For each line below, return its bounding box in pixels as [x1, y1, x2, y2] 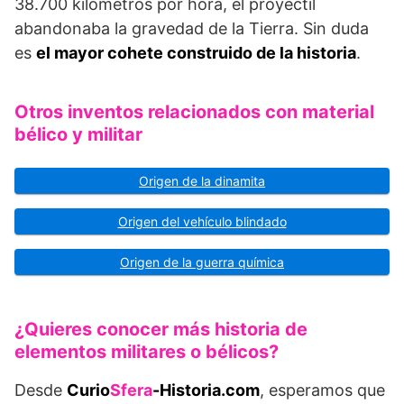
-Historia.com [152, 381, 260, 400]
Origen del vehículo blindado [117, 214, 287, 230]
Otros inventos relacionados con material [14, 101, 374, 124]
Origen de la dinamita [139, 173, 265, 189]
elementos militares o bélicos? [14, 341, 279, 363]
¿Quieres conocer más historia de [14, 318, 308, 341]
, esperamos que [260, 381, 385, 400]
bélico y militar [14, 124, 142, 146]
